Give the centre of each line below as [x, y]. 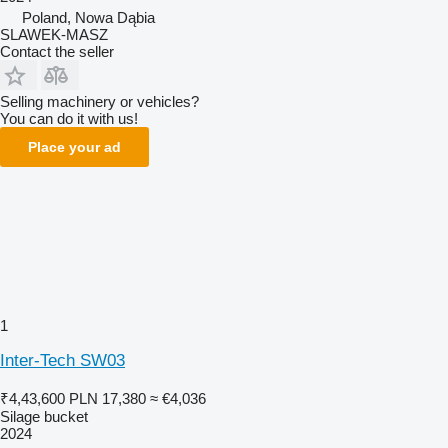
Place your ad [74, 146]
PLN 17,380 [107, 398]
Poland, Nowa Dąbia [88, 17]
